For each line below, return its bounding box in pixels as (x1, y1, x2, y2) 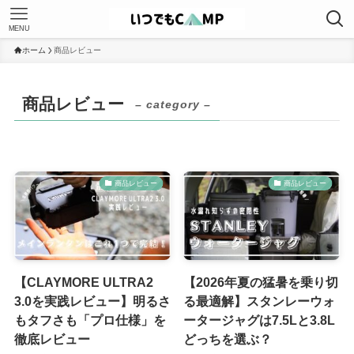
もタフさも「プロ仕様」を (13, 312, 166, 327)
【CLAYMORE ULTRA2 (13, 274, 153, 289)
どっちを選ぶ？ (183, 331, 273, 346)
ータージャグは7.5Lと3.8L (183, 312, 336, 327)
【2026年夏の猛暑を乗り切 (183, 274, 339, 289)
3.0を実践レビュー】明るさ (13, 293, 171, 308)
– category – (135, 98, 212, 111)
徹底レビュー (13, 331, 90, 346)
